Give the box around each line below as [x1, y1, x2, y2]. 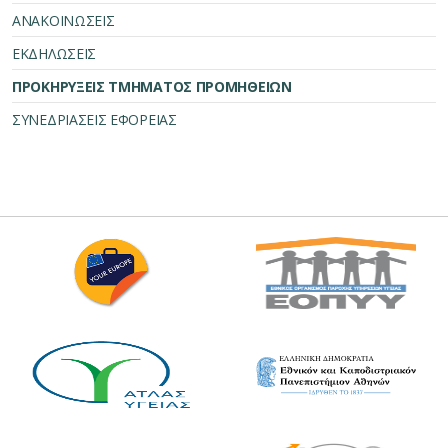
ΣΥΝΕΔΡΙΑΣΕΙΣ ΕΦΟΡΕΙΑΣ [12, 110, 177, 130]
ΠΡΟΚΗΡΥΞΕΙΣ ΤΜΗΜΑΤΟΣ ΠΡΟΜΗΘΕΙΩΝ [12, 77, 292, 97]
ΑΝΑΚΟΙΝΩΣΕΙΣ [12, 11, 115, 31]
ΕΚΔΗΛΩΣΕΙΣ [12, 44, 96, 64]
